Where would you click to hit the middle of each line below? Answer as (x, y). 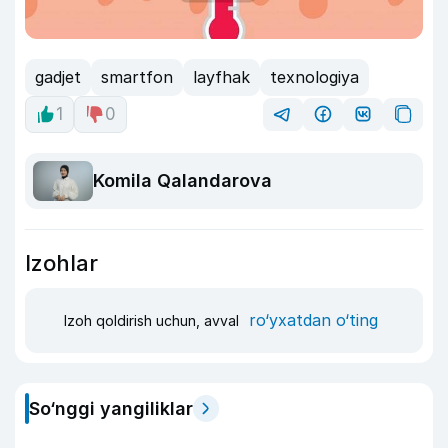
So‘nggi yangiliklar (111, 408)
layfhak (221, 77)
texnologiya (314, 77)
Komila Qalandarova (182, 181)
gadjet (58, 77)
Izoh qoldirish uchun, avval (153, 321)
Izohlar (61, 262)
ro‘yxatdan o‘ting (313, 320)
